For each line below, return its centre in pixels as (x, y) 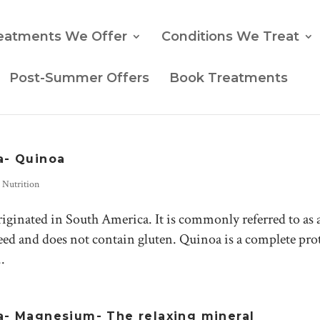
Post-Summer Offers (79, 78)
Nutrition (21, 184)
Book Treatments (229, 78)
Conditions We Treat (230, 36)
